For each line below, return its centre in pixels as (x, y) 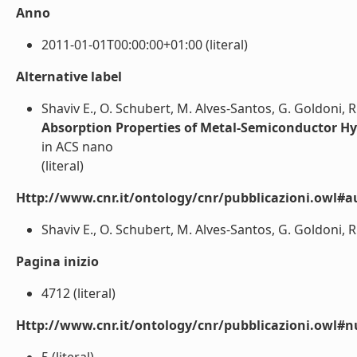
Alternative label (69, 76)
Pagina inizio (57, 261)
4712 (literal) (78, 293)
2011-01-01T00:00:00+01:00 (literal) (145, 45)
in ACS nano (77, 147)
